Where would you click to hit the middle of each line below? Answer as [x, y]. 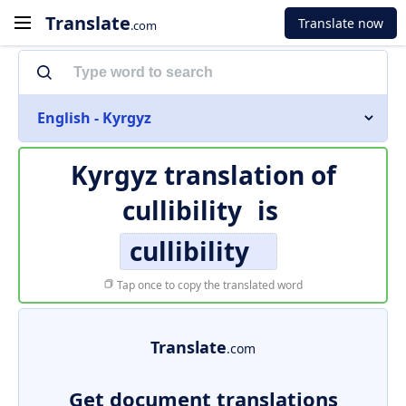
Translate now [341, 23]
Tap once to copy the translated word [208, 285]
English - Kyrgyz [94, 118]
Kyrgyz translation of [203, 175]
